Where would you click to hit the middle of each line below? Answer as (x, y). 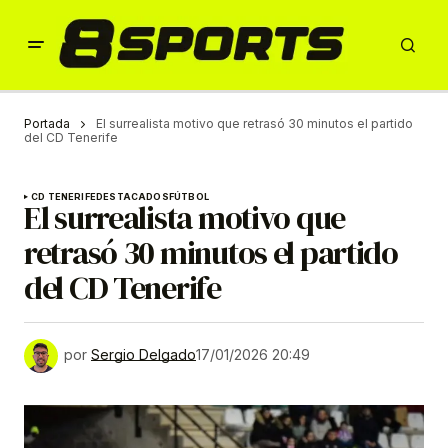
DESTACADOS (132, 197)
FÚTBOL (188, 197)
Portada (47, 123)
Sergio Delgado (143, 355)
